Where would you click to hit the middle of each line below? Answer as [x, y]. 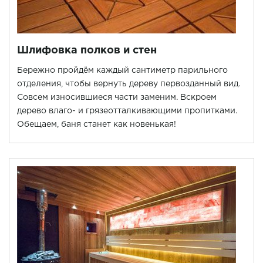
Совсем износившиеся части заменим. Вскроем [117, 98]
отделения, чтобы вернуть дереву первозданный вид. [129, 84]
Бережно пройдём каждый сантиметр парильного [122, 71]
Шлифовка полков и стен [87, 51]
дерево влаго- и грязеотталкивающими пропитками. [127, 111]
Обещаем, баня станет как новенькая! [97, 125]
